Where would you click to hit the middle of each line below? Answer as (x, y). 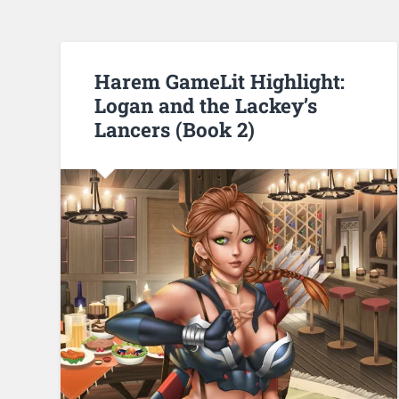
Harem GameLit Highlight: (220, 81)
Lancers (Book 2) (175, 129)
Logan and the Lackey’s (206, 105)
